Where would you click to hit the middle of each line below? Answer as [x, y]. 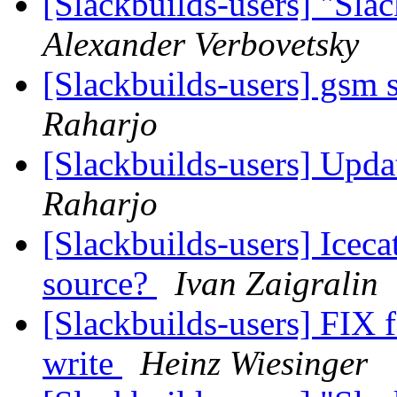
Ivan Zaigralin [276, 284]
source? [100, 284]
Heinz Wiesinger [254, 363]
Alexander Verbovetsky [201, 44]
